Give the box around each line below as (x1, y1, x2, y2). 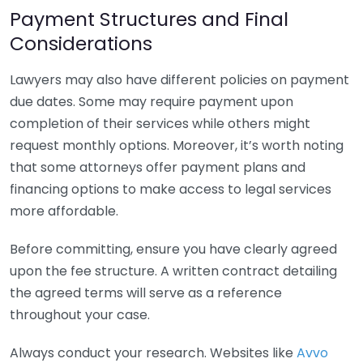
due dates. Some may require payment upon (10, 92, 293, 111)
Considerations (10, 30, 152, 57)
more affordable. (10, 202, 118, 220)
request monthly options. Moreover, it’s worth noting (10, 136, 344, 155)
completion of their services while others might (10, 114, 310, 133)
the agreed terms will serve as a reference (10, 284, 282, 302)
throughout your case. (10, 305, 150, 324)
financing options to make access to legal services (10, 180, 331, 199)
